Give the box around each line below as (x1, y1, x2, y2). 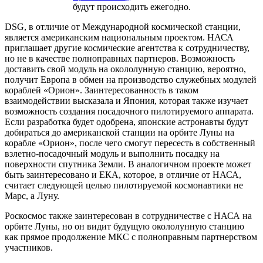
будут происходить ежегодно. (73, 1, 191, 12)
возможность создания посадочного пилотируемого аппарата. (5, 106, 254, 116)
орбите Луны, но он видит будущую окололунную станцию (5, 221, 244, 231)
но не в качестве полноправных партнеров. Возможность (5, 53, 235, 63)
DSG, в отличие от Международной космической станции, (5, 21, 241, 32)
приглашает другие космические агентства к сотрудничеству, (5, 42, 249, 53)
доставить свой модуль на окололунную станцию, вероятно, (5, 63, 246, 74)
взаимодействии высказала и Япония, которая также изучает (5, 95, 248, 106)
